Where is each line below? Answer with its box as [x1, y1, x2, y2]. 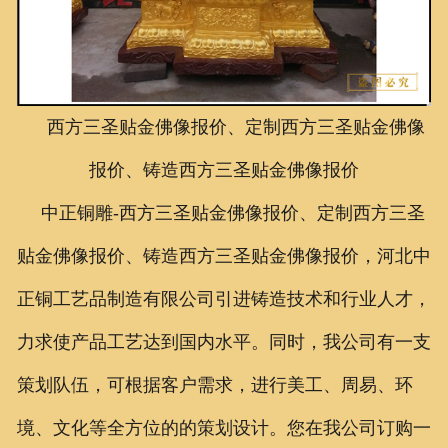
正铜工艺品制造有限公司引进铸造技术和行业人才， [16, 288, 431, 309]
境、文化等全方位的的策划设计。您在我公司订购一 [16, 417, 431, 438]
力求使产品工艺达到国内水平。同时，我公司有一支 [16, 331, 431, 352]
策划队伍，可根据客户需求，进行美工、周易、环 [16, 374, 413, 395]
